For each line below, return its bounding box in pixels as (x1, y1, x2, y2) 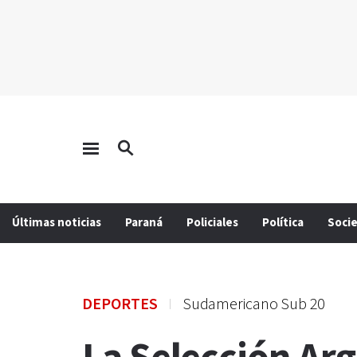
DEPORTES (82, 294, 158, 315)
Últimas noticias (12, 215, 101, 230)
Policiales (186, 215, 238, 230)
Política (262, 215, 304, 230)
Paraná (125, 215, 163, 230)
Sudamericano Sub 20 (182, 294, 326, 315)
